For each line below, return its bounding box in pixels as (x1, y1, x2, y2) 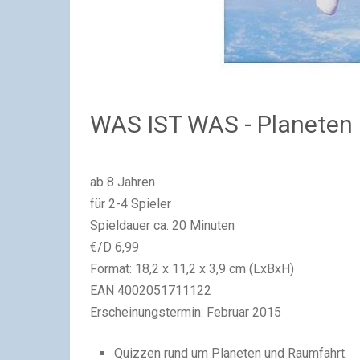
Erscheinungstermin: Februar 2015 (90, 304, 281, 320)
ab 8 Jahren (90, 174, 155, 190)
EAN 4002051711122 (90, 282, 211, 298)
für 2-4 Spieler (90, 195, 171, 211)
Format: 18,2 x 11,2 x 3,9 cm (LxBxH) (90, 260, 294, 276)
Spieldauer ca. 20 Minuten (90, 217, 235, 233)
